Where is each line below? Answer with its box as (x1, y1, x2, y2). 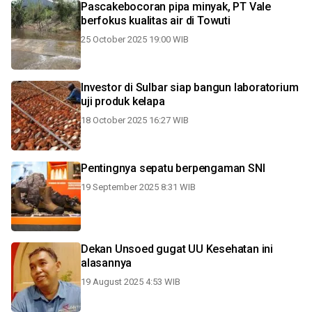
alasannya (81, 256, 132, 270)
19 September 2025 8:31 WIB (81, 182, 196, 192)
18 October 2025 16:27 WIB (81, 115, 189, 125)
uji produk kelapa (81, 95, 165, 108)
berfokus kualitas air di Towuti (81, 14, 231, 27)
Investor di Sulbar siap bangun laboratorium (81, 81, 299, 94)
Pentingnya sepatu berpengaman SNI (81, 162, 265, 175)
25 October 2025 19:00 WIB (81, 34, 189, 45)
